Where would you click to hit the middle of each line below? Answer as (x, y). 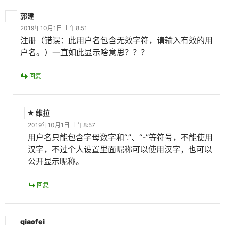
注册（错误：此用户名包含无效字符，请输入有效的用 (117, 40)
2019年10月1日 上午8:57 (62, 125)
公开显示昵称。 (56, 161)
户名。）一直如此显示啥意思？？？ (84, 52)
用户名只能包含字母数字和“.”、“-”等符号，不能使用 (120, 137)
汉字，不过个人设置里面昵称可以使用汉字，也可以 (120, 149)
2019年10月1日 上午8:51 (54, 28)
